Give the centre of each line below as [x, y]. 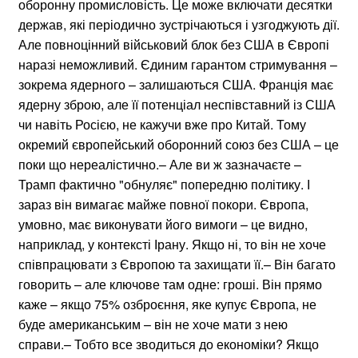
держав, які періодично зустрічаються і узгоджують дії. [179, 24]
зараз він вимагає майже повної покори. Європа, [163, 204]
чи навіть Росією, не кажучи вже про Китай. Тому [162, 124]
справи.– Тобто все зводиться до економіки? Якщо [169, 344]
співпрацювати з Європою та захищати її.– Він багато [177, 264]
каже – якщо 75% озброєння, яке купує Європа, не [167, 304]
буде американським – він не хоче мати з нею [153, 324]
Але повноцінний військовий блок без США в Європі [174, 44]
